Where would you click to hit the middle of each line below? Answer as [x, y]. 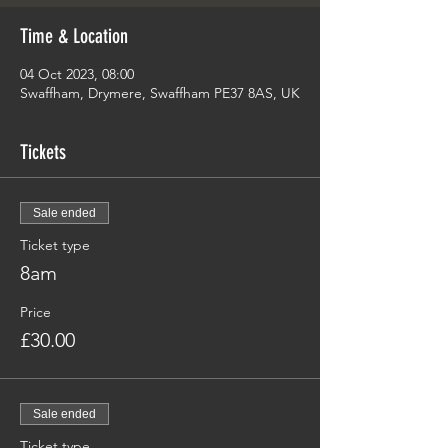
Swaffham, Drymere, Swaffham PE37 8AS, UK [160, 93]
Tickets [43, 152]
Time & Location [74, 36]
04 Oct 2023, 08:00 [77, 74]
